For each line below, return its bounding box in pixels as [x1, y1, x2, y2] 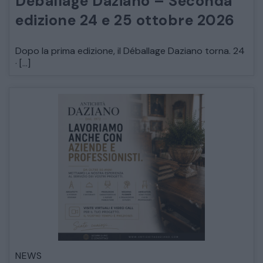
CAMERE [132, 196, 164, 207]
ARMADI [133, 231, 163, 242]
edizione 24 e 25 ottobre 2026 [15, 11, 235, 31]
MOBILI [129, 183, 156, 194]
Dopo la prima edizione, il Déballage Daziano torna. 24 [15, 45, 245, 58]
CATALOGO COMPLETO [92, 170, 181, 181]
